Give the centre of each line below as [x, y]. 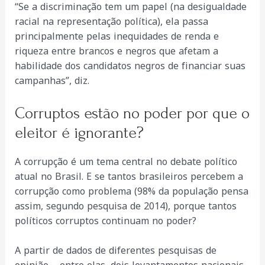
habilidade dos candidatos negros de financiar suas [130, 66]
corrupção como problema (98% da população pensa [131, 191]
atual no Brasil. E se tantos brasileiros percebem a [129, 176]
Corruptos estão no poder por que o [132, 113]
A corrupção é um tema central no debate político [126, 161]
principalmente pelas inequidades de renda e [117, 37]
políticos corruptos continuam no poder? [105, 221]
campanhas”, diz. [52, 81]
